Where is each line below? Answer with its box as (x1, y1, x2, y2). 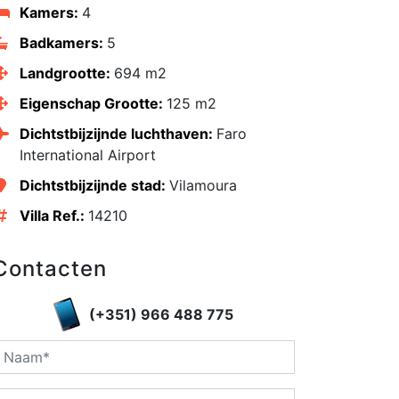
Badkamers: (19, 34, 107, 53)
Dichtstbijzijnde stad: (19, 176, 169, 195)
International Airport (19, 146, 156, 165)
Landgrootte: (19, 64, 114, 83)
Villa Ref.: (19, 207, 88, 225)
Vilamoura (168, 176, 237, 195)
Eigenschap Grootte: (19, 94, 167, 113)
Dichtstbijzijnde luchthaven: (19, 125, 216, 143)
